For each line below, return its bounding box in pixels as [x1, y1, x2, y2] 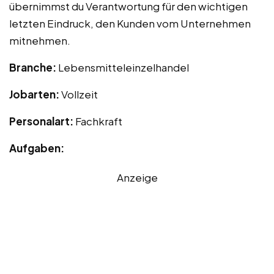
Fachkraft [75, 114, 122, 128]
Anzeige [116, 170, 158, 184]
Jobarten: [9, 87, 61, 101]
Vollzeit [61, 87, 98, 101]
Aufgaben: [9, 141, 64, 155]
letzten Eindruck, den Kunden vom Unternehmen [9, 16, 251, 30]
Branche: [9, 60, 58, 74]
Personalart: [9, 114, 75, 128]
